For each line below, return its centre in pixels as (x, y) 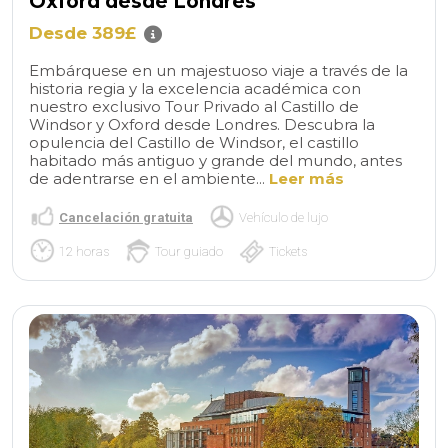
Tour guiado (189, 251)
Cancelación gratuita (126, 217)
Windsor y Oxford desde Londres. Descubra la (202, 125)
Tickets (288, 251)
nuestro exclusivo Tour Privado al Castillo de (194, 107)
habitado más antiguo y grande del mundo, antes (215, 161)
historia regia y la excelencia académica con (195, 89)
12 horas (84, 251)
